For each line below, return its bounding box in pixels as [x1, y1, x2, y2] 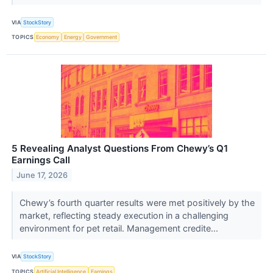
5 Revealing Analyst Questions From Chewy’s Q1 [12, 142, 228, 154]
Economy [36, 34, 60, 41]
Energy [63, 34, 82, 41]
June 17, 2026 [16, 170, 68, 180]
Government [86, 34, 118, 41]
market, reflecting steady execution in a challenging [19, 210, 229, 221]
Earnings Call [12, 154, 70, 166]
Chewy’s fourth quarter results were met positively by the [19, 197, 255, 208]
